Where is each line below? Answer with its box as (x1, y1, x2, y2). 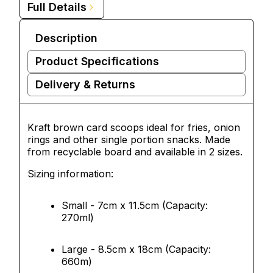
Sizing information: (27, 168, 116, 180)
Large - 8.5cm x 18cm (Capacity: (62, 243, 211, 255)
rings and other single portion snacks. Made (27, 133, 230, 146)
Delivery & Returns (35, 78, 135, 91)
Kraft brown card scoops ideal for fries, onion (27, 121, 240, 133)
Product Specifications (35, 55, 159, 68)
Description (35, 32, 97, 44)
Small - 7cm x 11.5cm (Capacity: (62, 199, 208, 211)
